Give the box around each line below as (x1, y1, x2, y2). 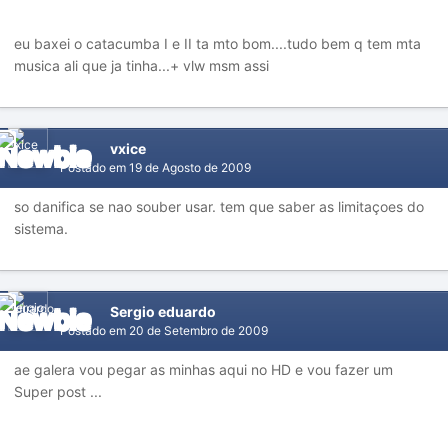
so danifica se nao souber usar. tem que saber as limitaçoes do (14, 198, 424, 215)
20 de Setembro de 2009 (129, 323, 268, 338)
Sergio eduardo (110, 303, 216, 320)
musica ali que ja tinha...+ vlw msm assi (14, 57, 269, 74)
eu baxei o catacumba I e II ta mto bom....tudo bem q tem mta (14, 35, 421, 52)
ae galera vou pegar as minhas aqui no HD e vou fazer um (14, 361, 393, 378)
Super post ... (14, 383, 102, 400)
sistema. (14, 220, 68, 237)
